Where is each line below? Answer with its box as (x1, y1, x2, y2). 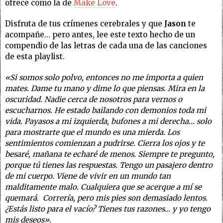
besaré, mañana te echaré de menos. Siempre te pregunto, (5, 149, 215, 159)
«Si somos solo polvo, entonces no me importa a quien (5, 73, 203, 82)
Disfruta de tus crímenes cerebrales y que (5, 19, 164, 28)
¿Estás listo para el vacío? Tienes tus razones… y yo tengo (5, 204, 211, 214)
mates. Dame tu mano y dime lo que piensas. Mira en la (5, 84, 205, 93)
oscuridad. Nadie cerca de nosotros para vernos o (5, 95, 182, 104)
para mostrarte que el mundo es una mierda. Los (5, 127, 180, 137)
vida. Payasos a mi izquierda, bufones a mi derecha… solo (5, 116, 212, 126)
